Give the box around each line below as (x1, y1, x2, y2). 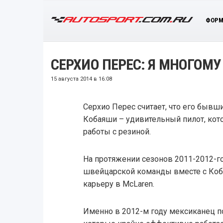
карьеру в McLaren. (83, 179, 154, 189)
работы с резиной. (83, 126, 151, 136)
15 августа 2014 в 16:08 (51, 75, 112, 82)
